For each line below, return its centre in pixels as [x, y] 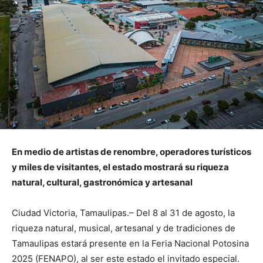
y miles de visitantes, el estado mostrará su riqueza [120, 167]
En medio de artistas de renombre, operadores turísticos [131, 152]
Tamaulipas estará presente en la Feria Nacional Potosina [130, 244]
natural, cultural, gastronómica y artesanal [102, 183]
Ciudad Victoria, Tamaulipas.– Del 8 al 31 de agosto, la [123, 213]
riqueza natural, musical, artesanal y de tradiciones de [124, 228]
